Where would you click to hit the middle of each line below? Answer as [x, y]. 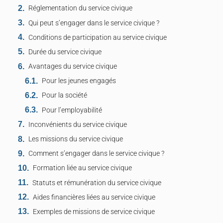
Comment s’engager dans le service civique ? [96, 154]
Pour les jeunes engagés [79, 81]
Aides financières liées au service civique [94, 197]
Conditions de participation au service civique [98, 37]
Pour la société [65, 96]
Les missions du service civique [76, 139]
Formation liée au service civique [82, 168]
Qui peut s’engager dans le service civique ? [94, 23]
